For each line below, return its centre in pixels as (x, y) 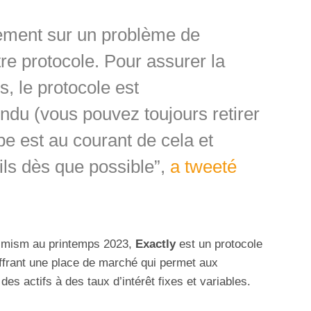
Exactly (155, 244)
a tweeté (203, 166)
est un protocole (219, 244)
